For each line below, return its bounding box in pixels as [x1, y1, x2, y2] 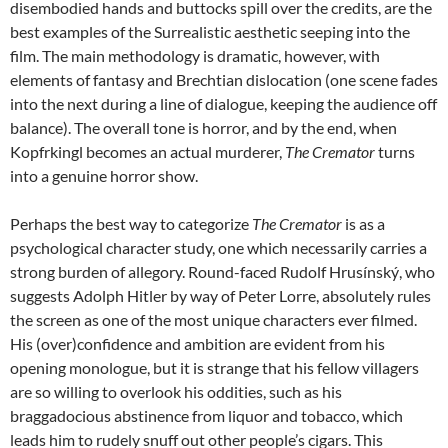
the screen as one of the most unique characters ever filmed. [10, 309, 417, 329]
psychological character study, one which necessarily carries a [10, 237, 427, 257]
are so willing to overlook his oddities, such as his [10, 381, 342, 401]
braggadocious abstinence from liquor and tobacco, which [10, 405, 403, 425]
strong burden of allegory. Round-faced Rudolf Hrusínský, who [10, 261, 435, 281]
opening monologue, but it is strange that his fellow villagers [10, 357, 419, 377]
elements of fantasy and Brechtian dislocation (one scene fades [10, 69, 438, 89]
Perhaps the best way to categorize [10, 213, 252, 233]
